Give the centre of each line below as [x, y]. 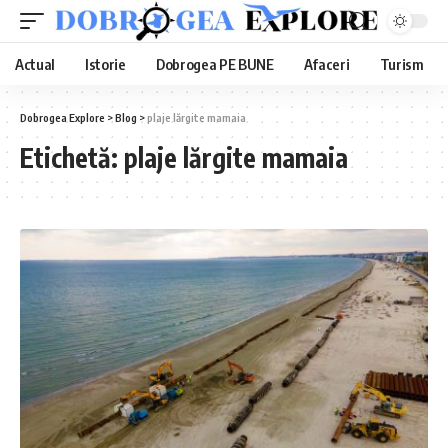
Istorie [105, 64]
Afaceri [326, 64]
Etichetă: [72, 157]
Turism [401, 64]
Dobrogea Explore [62, 117]
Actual [35, 64]
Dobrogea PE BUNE [214, 64]
